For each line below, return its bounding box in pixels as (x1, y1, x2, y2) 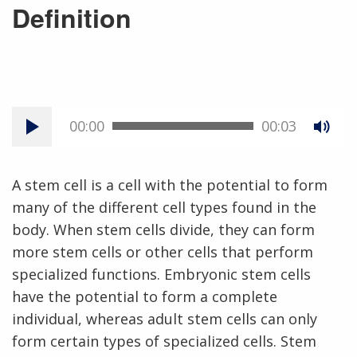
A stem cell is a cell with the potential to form (12, 175, 328, 194)
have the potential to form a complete (12, 286, 277, 306)
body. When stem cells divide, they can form (12, 219, 315, 239)
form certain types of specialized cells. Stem (12, 331, 316, 351)
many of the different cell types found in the (12, 197, 316, 217)
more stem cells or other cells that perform (12, 241, 313, 261)
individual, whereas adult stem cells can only (12, 308, 317, 328)
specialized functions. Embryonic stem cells (12, 264, 311, 284)
